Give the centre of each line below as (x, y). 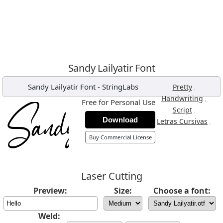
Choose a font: (182, 191)
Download (120, 120)
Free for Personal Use (118, 102)
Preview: (50, 191)
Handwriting (182, 98)
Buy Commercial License (120, 137)
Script (182, 110)
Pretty (182, 87)
